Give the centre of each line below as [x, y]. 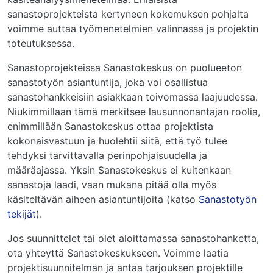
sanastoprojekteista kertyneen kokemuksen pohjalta [128, 14]
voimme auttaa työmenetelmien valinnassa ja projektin [133, 28]
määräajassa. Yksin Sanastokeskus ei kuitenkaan [119, 170]
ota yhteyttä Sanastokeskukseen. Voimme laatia [118, 253]
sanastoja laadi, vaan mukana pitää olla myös [112, 184]
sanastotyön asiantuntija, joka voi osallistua [108, 82]
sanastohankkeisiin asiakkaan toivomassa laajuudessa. [133, 97]
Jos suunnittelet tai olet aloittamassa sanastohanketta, [133, 238]
